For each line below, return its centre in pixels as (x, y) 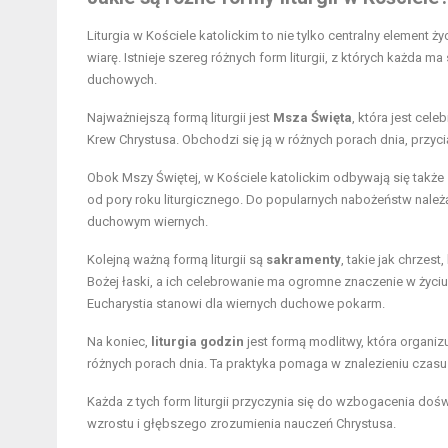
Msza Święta (312, 117)
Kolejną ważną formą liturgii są (176, 259)
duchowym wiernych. (147, 221)
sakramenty (303, 259)
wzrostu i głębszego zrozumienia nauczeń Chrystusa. (241, 423)
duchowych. (122, 79)
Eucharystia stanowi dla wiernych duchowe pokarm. (236, 303)
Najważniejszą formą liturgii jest (180, 117)
